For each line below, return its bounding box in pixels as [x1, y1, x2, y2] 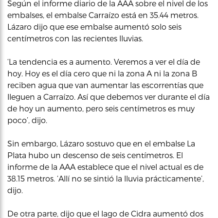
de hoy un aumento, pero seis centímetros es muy [7, 104, 195, 113]
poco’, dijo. [7, 115, 47, 125]
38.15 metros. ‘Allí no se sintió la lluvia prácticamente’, [7, 174, 204, 183]
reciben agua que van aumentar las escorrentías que [7, 80, 203, 90]
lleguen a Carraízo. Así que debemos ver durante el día [7, 92, 210, 101]
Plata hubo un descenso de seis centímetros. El [7, 150, 183, 160]
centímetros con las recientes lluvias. [7, 34, 143, 43]
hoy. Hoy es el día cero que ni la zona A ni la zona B [7, 69, 197, 78]
